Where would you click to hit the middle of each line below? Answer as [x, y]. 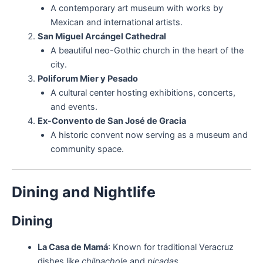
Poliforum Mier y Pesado [87, 79]
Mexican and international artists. [116, 23]
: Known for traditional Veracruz [171, 247]
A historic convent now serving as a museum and [149, 135]
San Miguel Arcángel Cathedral [102, 37]
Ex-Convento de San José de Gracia [112, 121]
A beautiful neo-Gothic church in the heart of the [147, 51]
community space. [87, 149]
